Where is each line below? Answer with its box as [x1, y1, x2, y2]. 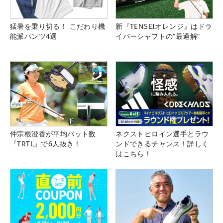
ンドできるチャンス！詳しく [115, 139, 209, 149]
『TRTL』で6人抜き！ [10, 139, 81, 149]
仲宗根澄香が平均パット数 [10, 129, 96, 139]
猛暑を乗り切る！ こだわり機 [10, 21, 106, 31]
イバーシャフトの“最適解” [115, 31, 200, 41]
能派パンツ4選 [10, 31, 57, 41]
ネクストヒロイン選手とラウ [115, 129, 209, 139]
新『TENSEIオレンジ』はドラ [115, 21, 213, 31]
